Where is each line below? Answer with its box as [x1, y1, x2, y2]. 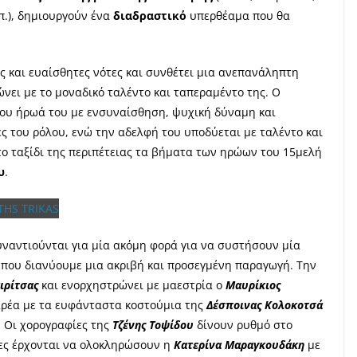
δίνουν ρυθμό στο [194, 317, 292, 332]
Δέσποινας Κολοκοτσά [206, 297, 323, 312]
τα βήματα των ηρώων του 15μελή [135, 144, 322, 159]
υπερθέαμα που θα [190, 8, 290, 23]
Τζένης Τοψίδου [112, 317, 194, 332]
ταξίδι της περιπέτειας [11, 144, 135, 159]
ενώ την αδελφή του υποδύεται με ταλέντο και [72, 124, 323, 139]
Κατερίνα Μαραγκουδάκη [174, 337, 304, 352]
